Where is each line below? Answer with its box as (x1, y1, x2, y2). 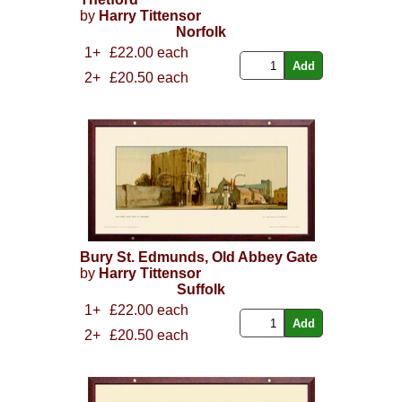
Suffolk (177, 282, 225, 298)
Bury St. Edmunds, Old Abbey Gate (79, 249, 318, 266)
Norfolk (176, 24, 226, 40)
